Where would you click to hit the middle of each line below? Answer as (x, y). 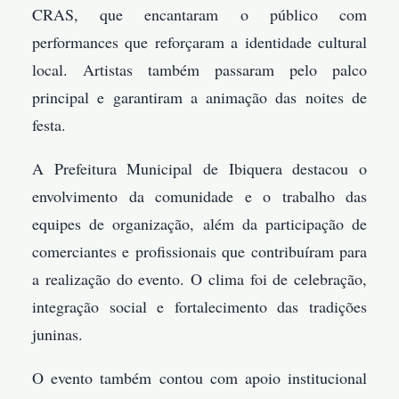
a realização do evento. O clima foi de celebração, (199, 279)
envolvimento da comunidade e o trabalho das (199, 196)
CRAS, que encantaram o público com (199, 15)
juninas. (57, 334)
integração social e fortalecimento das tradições (199, 307)
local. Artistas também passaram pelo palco (199, 70)
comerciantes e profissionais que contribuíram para (199, 252)
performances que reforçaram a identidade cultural (199, 42)
